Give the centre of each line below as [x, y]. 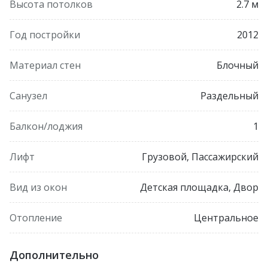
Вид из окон [38, 187]
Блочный [237, 65]
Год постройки [45, 34]
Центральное [226, 217]
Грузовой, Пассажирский [200, 156]
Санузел [28, 95]
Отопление [36, 217]
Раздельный [229, 95]
